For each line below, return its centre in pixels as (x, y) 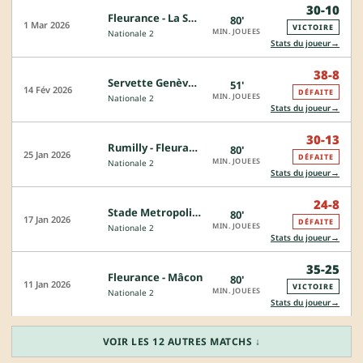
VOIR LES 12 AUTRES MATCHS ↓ (181, 342)
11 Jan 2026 (47, 284)
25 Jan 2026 (47, 155)
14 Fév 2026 (48, 90)
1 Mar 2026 (47, 25)
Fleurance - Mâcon (155, 278)
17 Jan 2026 (47, 220)
